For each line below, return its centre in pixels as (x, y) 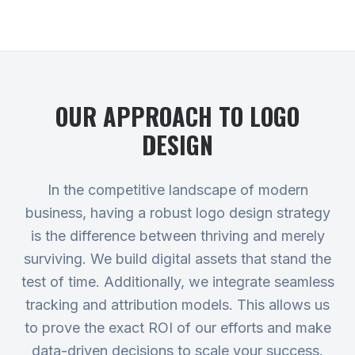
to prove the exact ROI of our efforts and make (177, 328)
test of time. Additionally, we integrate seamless (177, 282)
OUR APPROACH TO (153, 116)
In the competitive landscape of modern (177, 190)
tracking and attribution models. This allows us (177, 305)
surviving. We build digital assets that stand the (177, 259)
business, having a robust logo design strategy (177, 213)
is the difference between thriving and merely (177, 236)
